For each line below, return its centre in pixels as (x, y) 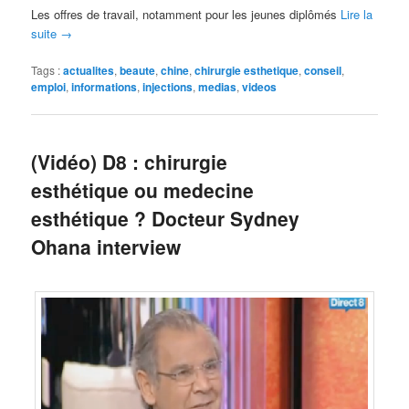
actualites (89, 70)
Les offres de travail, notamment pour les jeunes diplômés (186, 14)
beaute (138, 70)
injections (168, 86)
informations (105, 86)
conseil (323, 70)
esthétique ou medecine (143, 190)
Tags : (47, 69)
